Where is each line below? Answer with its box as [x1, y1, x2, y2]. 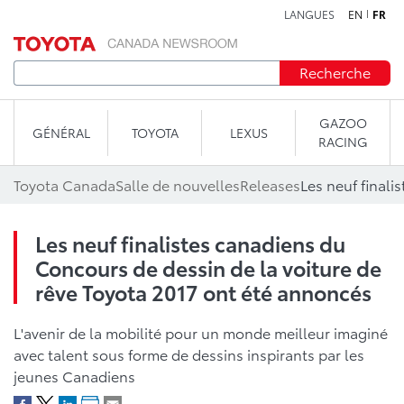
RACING [317, 133, 368, 151]
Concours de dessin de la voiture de [35, 252, 381, 282]
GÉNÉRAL [32, 123, 90, 142]
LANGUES [284, 6, 335, 22]
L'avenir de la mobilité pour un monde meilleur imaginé [14, 322, 388, 343]
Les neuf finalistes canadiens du [35, 228, 345, 258]
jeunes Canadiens [14, 365, 135, 386]
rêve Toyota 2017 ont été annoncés [35, 277, 372, 307]
